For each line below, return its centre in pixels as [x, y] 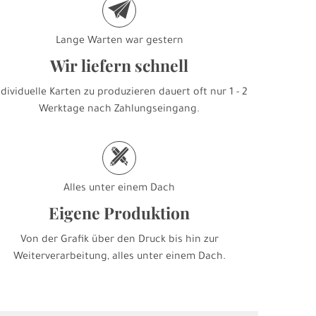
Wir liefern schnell [120, 66]
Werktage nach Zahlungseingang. [120, 110]
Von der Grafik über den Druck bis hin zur [119, 241]
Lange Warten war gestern [119, 42]
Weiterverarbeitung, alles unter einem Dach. [119, 258]
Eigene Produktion [120, 213]
